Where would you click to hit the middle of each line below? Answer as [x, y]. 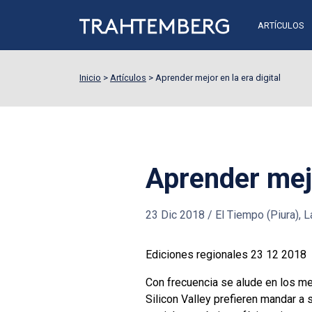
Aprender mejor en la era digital [218, 78]
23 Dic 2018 [175, 215]
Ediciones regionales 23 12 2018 [226, 254]
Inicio [90, 78]
